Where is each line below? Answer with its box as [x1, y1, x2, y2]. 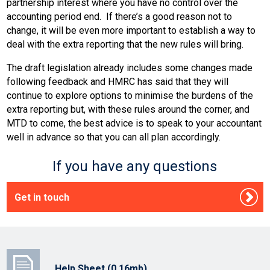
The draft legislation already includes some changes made [7, 61, 253, 74]
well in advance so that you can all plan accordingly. [7, 131, 223, 143]
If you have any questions [52, 157, 218, 175]
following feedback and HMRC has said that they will [7, 75, 228, 87]
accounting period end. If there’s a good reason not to [7, 10, 232, 22]
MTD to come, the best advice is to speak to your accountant [7, 117, 262, 129]
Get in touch [14, 191, 69, 203]
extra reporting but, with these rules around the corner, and [7, 103, 250, 115]
